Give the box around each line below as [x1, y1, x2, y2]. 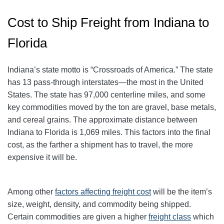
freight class [148, 212, 191, 221]
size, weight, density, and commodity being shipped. [7, 200, 191, 209]
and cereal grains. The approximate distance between [7, 115, 197, 124]
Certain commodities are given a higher [7, 212, 148, 221]
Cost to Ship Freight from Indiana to [7, 15, 209, 30]
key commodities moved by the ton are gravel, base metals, [7, 103, 216, 112]
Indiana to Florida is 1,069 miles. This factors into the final [7, 128, 210, 137]
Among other [7, 187, 55, 196]
